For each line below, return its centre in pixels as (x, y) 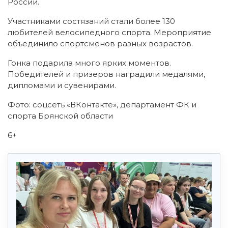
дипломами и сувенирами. (62, 85)
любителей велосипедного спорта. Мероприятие (109, 33)
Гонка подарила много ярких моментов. (89, 63)
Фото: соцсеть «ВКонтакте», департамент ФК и (102, 105)
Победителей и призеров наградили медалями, (106, 74)
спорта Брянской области (60, 116)
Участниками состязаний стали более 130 (91, 21)
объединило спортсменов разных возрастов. (100, 44)
